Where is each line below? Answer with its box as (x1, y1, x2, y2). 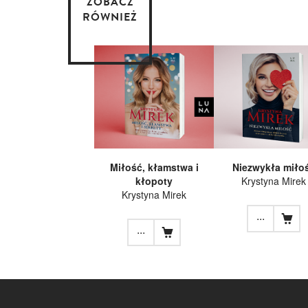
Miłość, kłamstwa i (109, 159, 199, 174)
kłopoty (135, 173, 173, 188)
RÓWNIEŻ (82, 8, 137, 25)
